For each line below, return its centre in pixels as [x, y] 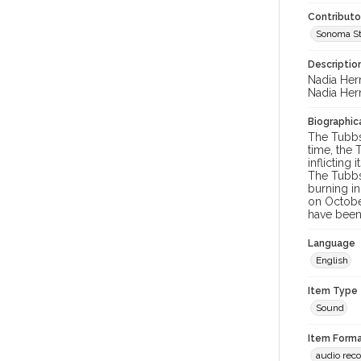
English [332, 260]
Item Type [333, 291]
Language [332, 243]
